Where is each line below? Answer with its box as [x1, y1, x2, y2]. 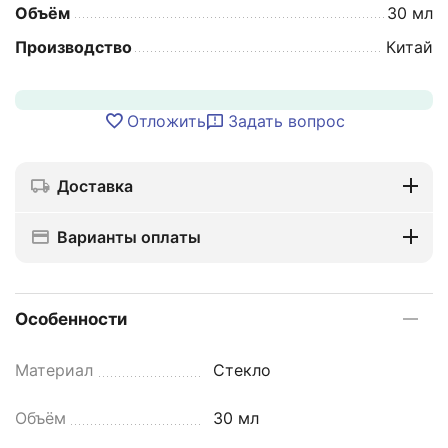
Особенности [15, 308, 127, 329]
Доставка [57, 175, 133, 196]
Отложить [126, 110, 206, 131]
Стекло [213, 359, 272, 380]
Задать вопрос [227, 110, 345, 131]
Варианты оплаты [57, 226, 201, 247]
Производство [15, 36, 132, 57]
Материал [15, 359, 93, 380]
